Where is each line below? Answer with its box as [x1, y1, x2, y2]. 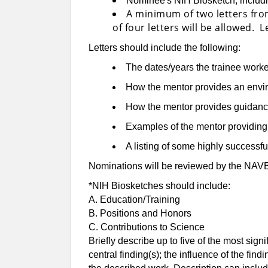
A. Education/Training [89, 194, 180, 205]
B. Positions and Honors [89, 208, 191, 219]
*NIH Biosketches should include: [89, 181, 230, 191]
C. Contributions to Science [89, 222, 205, 233]
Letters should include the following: [89, 42, 240, 53]
